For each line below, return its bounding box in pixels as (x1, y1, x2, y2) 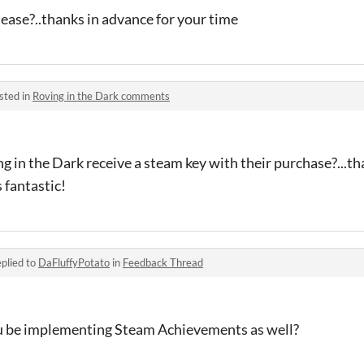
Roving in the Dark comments (32, 89, 170, 102)
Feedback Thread (123, 256, 203, 269)
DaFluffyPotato (38, 256, 110, 269)
